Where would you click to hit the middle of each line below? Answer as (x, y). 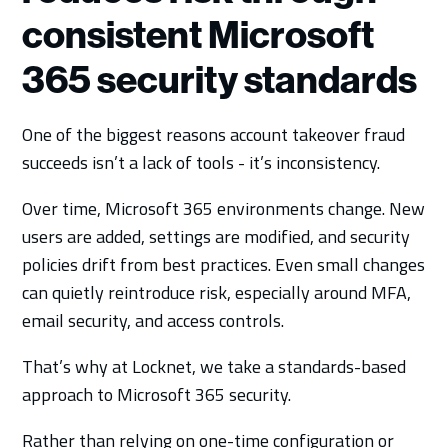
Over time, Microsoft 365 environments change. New (224, 208)
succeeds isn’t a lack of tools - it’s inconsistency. (201, 162)
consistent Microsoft (198, 34)
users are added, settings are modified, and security (216, 236)
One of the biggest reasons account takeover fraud (214, 134)
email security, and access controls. (153, 320)
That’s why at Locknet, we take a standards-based (214, 366)
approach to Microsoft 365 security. (157, 394)
